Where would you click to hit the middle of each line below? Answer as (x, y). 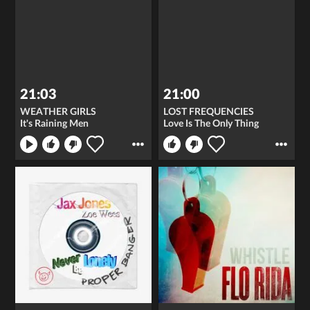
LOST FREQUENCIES (209, 112)
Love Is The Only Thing (211, 124)
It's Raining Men (55, 124)
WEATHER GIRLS (58, 112)
